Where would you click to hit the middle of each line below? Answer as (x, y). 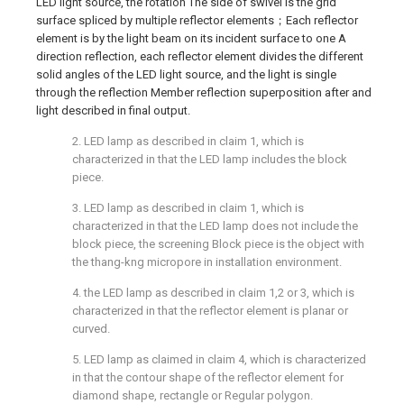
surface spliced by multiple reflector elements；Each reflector (197, 20)
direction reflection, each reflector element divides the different (200, 56)
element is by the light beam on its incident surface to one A (191, 38)
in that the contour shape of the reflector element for (208, 377)
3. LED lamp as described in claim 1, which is (188, 208)
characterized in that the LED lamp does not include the (215, 226)
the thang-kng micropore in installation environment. (207, 262)
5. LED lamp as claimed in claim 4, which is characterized (219, 359)
